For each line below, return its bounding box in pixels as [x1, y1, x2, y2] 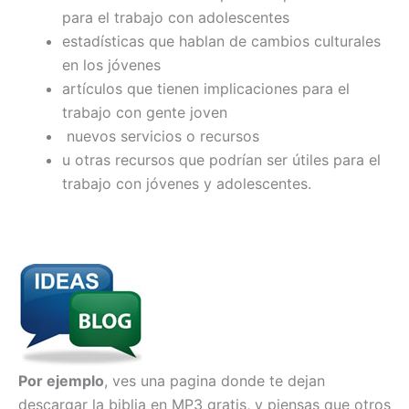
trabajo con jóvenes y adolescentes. [62, 173, 311, 193]
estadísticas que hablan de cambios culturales [62, 31, 381, 50]
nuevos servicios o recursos [62, 126, 259, 145]
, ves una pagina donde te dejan [104, 372, 325, 391]
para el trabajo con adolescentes [62, 7, 289, 26]
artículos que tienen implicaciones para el [62, 79, 350, 98]
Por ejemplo [18, 372, 104, 391]
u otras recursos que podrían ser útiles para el [62, 150, 381, 169]
